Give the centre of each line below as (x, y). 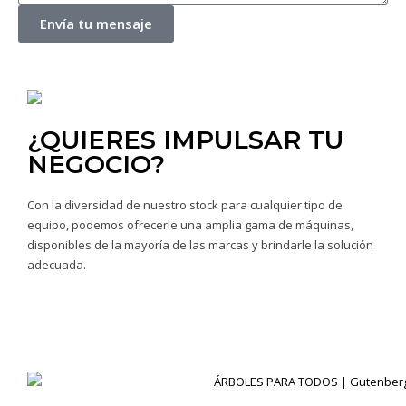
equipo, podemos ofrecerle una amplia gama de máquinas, (190, 224)
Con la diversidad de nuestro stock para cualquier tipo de (185, 204)
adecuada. (57, 264)
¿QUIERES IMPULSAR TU (185, 139)
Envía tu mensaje (96, 24)
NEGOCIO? (96, 164)
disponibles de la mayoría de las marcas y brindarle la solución (200, 244)
